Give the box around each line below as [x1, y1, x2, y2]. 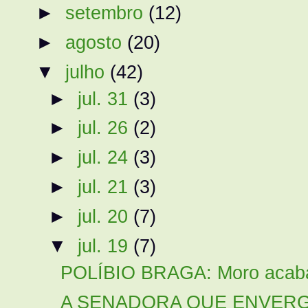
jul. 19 [77, 234, 133, 256]
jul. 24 [77, 146, 133, 168]
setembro [65, 1, 149, 23]
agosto [65, 31, 128, 53]
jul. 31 [77, 87, 133, 109]
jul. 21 [77, 176, 133, 198]
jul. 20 [77, 205, 133, 227]
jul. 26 [77, 117, 133, 139]
